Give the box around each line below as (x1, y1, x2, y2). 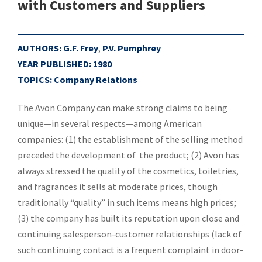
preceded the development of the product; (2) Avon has (18, 149, 239, 161)
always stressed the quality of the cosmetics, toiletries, (18, 165, 239, 177)
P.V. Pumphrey (102, 42, 161, 54)
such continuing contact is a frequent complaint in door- (18, 244, 243, 256)
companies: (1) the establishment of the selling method (18, 133, 243, 145)
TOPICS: (18, 74, 52, 85)
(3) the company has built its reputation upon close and (18, 212, 239, 224)
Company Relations (54, 74, 137, 85)
